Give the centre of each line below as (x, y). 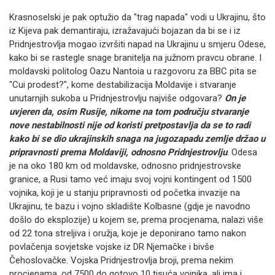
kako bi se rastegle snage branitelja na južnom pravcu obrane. (134, 58)
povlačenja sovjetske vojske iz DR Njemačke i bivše (112, 247)
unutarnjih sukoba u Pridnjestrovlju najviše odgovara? (117, 98)
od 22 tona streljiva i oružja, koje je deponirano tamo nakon (128, 233)
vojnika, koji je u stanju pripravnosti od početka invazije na (125, 193)
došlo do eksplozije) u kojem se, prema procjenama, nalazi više (136, 220)
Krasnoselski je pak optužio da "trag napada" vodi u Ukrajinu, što (137, 17)
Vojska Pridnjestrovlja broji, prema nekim (152, 260)
